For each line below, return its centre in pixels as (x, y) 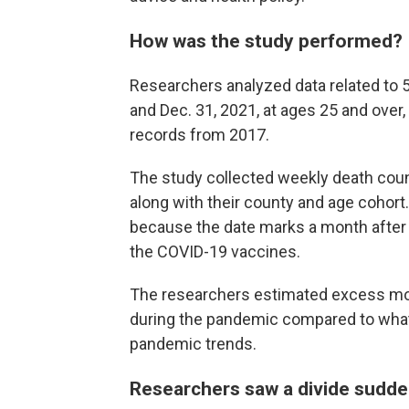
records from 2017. (199, 135)
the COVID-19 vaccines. (215, 252)
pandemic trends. (193, 344)
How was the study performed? (266, 41)
